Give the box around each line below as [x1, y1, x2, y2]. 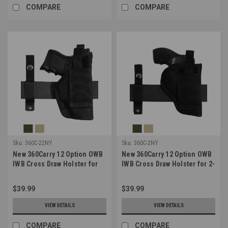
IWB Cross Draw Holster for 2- [122, 159, 215, 168]
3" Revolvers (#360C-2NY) [122, 169, 204, 178]
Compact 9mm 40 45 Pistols [13, 169, 99, 178]
